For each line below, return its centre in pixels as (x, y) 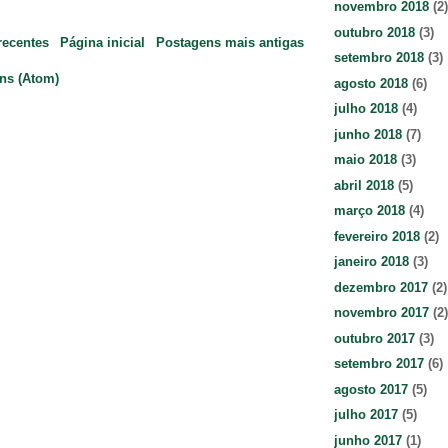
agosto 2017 (371, 389)
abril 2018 (364, 185)
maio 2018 (365, 160)
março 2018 (369, 211)
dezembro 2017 (381, 287)
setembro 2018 (379, 58)
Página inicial (102, 42)
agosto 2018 (371, 83)
